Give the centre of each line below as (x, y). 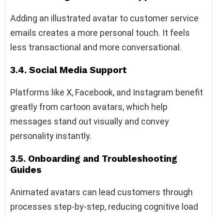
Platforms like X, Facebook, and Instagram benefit (107, 93)
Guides (26, 170)
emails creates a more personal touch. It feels (100, 33)
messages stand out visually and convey (90, 122)
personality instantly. (51, 136)
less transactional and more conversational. (96, 47)
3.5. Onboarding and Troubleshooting (94, 159)
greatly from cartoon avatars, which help (89, 107)
